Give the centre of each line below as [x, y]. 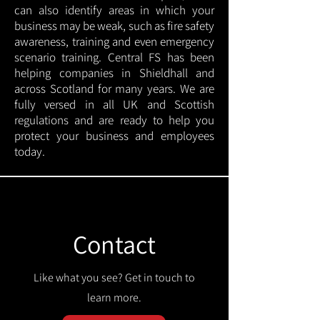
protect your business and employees [114, 136]
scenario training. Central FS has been [114, 57]
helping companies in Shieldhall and [114, 73]
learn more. [114, 297]
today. [30, 151]
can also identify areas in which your [114, 10]
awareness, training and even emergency [114, 41]
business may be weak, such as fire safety [114, 26]
